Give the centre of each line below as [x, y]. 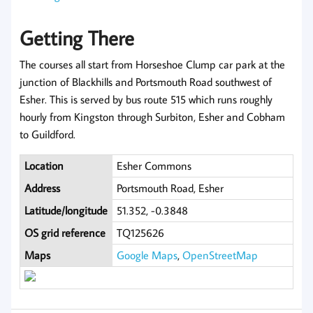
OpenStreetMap [220, 255]
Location [44, 166]
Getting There [77, 38]
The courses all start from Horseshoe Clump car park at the [152, 65]
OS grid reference [65, 233]
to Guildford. [48, 134]
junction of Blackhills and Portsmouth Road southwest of [146, 82]
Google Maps [147, 255]
